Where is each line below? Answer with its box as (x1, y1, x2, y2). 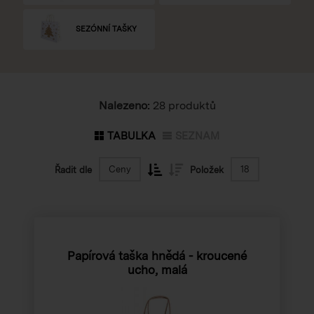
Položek (190, 164, 224, 175)
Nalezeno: (98, 98, 150, 112)
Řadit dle (55, 164, 92, 175)
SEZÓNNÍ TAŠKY (76, 24, 137, 34)
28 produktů (149, 98, 216, 112)
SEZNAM (175, 129, 219, 142)
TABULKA (107, 129, 156, 142)
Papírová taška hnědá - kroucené (67, 248, 247, 263)
